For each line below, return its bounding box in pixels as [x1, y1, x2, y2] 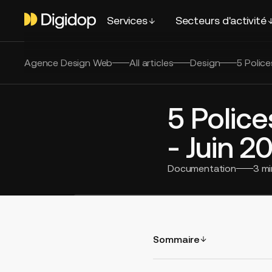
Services [107, 14, 148, 27]
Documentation [168, 163, 236, 174]
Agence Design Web [24, 57, 113, 68]
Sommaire [153, 233, 200, 245]
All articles [129, 57, 174, 68]
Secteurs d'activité [175, 14, 267, 27]
